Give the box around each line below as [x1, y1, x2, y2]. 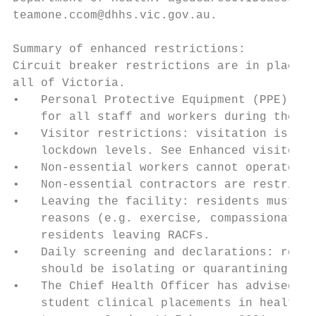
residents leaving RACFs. [13, 229, 210, 242]
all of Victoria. [13, 77, 126, 90]
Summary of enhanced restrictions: [13, 43, 245, 56]
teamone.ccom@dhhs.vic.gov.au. [13, 9, 217, 22]
